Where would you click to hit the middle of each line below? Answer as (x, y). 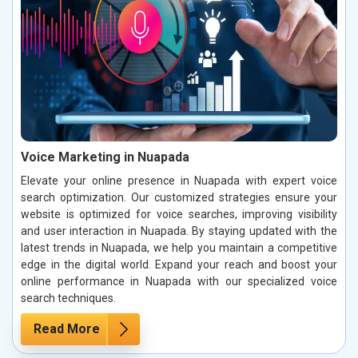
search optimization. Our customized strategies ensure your (179, 198)
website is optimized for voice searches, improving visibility (179, 215)
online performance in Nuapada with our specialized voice (179, 282)
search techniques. (68, 298)
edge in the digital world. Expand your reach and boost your (179, 265)
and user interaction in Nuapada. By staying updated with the (179, 231)
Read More (67, 329)
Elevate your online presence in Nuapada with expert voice (179, 181)
